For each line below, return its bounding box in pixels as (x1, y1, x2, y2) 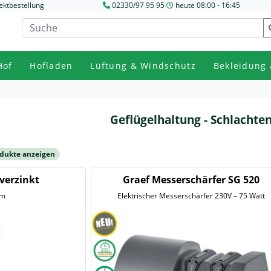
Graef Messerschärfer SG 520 (122, 173, 260, 186)
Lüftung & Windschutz (90, 59, 196, 71)
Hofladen (30, 59, 73, 71)
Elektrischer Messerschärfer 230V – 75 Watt (214, 191, 265, 201)
